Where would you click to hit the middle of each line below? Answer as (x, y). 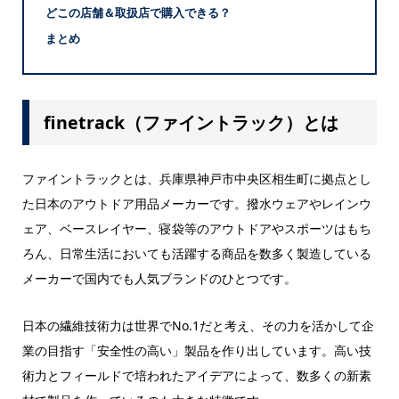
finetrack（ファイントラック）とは (191, 123)
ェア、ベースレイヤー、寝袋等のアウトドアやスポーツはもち (196, 229)
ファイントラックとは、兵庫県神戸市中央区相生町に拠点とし (196, 179)
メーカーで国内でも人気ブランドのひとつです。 (159, 279)
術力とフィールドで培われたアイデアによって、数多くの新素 (196, 375)
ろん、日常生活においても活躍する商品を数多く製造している (196, 254)
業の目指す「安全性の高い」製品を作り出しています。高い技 (196, 350)
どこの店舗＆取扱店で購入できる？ (138, 13)
